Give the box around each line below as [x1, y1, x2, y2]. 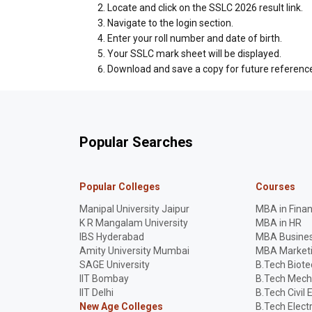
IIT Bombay [79, 273, 129, 284]
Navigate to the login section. [107, 17, 233, 29]
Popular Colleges [79, 181, 160, 192]
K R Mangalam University [79, 217, 188, 228]
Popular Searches [79, 134, 193, 150]
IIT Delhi [79, 287, 114, 298]
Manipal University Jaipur [79, 203, 189, 214]
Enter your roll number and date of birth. [107, 33, 282, 44]
